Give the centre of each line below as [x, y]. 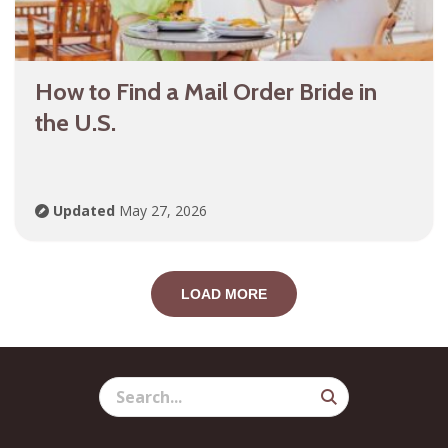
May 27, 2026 [161, 211]
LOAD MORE [224, 294]
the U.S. [75, 123]
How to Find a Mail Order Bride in [206, 92]
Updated [84, 211]
